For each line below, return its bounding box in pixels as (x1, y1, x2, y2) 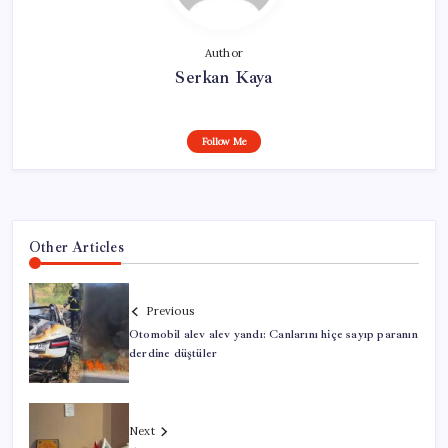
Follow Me (201, 135, 247, 149)
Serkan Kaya (175, 66, 273, 89)
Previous (146, 304, 194, 319)
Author (204, 46, 244, 61)
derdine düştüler (129, 346, 218, 362)
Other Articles (29, 238, 124, 257)
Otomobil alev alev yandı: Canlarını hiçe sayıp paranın (129, 327, 418, 343)
